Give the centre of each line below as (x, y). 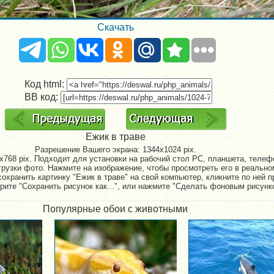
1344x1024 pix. (169, 150)
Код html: (46, 84)
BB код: (43, 97)
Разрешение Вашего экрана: (88, 150)
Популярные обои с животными (115, 209)
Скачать (115, 28)
